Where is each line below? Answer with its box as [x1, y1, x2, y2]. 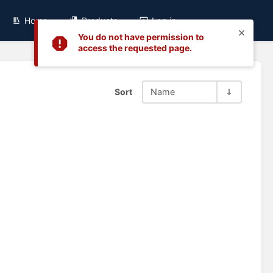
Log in [152, 15, 177, 26]
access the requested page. [78, 43, 192, 54]
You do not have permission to [78, 32, 204, 43]
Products [82, 15, 118, 26]
